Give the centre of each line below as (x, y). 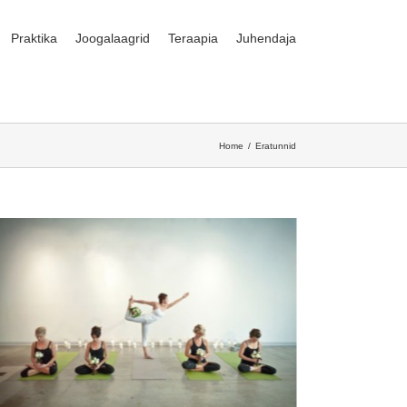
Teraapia (193, 38)
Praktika (34, 38)
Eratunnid (276, 145)
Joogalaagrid (113, 38)
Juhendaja (266, 38)
